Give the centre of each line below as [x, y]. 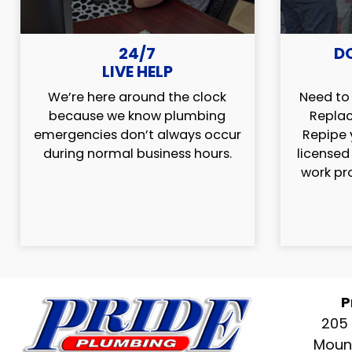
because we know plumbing [137, 116]
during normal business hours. [137, 154]
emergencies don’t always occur [137, 135]
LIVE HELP [137, 72]
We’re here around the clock [137, 97]
